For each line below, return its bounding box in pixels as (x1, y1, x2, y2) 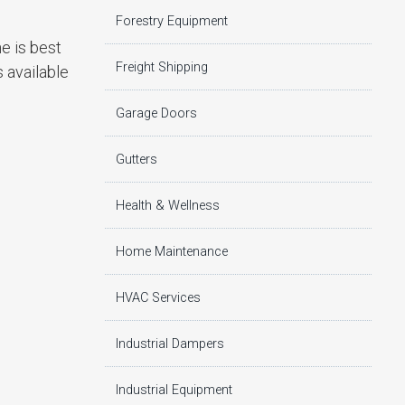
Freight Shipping (116, 59, 208, 75)
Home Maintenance (116, 243, 228, 259)
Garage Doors (116, 105, 197, 121)
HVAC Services (116, 289, 201, 306)
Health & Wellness (116, 197, 220, 213)
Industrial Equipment (116, 381, 232, 398)
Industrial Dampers (116, 335, 224, 352)
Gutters (116, 151, 157, 167)
